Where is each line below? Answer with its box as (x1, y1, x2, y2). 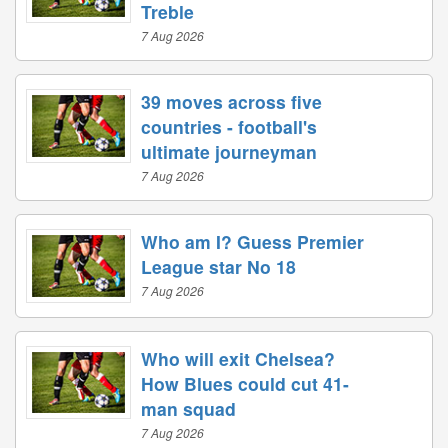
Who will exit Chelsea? (141, 345, 335, 371)
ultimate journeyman (141, 139, 317, 164)
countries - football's (141, 114, 317, 139)
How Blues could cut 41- (141, 370, 349, 396)
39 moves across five (141, 89, 322, 114)
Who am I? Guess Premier (141, 229, 364, 254)
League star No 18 (141, 254, 296, 279)
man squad (141, 395, 236, 421)
